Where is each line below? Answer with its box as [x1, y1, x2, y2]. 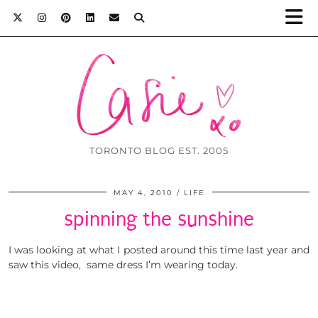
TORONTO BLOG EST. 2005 [89, 145, 229, 157]
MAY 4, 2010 [113, 188, 173, 198]
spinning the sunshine [64, 207, 254, 231]
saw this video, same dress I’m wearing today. [9, 258, 238, 272]
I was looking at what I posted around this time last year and [9, 243, 309, 257]
